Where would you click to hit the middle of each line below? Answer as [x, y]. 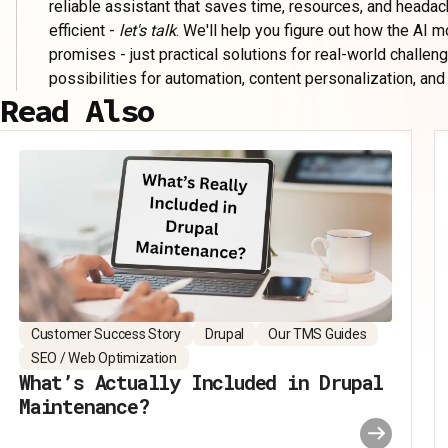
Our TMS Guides [317, 333]
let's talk [147, 30]
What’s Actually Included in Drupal [201, 381]
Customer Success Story [106, 333]
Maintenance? [84, 405]
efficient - [84, 30]
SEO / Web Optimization [104, 357]
